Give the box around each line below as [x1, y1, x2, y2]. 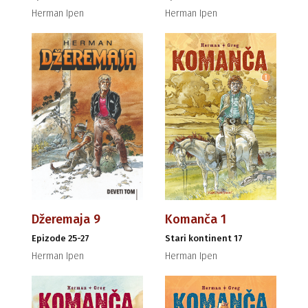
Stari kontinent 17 [165, 233, 243, 244]
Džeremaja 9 [32, 212, 100, 228]
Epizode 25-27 [32, 233, 89, 244]
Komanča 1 [165, 212, 226, 228]
